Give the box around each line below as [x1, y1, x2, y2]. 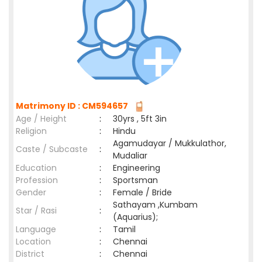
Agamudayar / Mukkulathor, [113, 137, 226, 149]
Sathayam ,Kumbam [113, 199, 198, 211]
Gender [16, 187, 46, 198]
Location [16, 236, 51, 247]
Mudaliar [113, 150, 147, 161]
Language [16, 223, 56, 235]
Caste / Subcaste [16, 143, 88, 155]
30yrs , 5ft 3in [113, 113, 167, 125]
